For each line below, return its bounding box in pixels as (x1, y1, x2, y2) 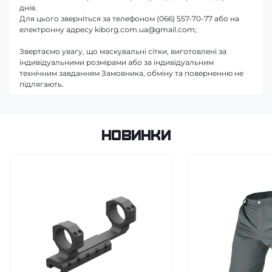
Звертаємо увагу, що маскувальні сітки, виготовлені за (19, 46, 226, 56)
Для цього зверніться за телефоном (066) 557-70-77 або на (19, 13, 239, 23)
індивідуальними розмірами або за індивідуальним (19, 57, 214, 67)
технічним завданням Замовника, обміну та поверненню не (19, 68, 243, 78)
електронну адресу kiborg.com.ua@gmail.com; (19, 24, 197, 34)
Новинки (101, 126, 171, 142)
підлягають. (19, 79, 64, 89)
